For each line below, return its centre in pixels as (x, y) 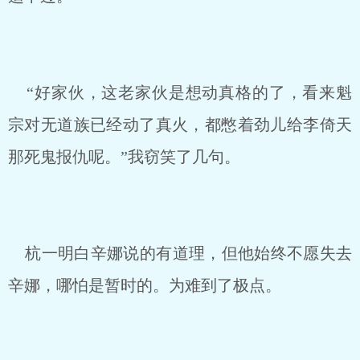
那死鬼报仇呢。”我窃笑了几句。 (124, 157)
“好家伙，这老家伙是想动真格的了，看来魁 (180, 92)
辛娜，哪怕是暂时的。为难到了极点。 (145, 285)
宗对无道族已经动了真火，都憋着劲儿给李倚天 (180, 125)
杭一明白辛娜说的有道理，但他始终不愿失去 (180, 253)
